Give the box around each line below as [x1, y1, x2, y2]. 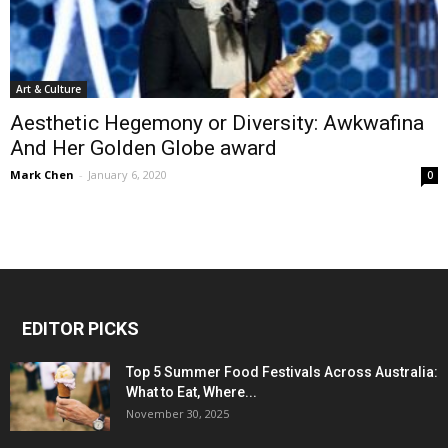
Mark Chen [10, 166, 74, 182]
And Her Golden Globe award [10, 135, 277, 160]
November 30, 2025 [126, 405, 229, 421]
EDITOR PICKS [22, 317, 139, 339]
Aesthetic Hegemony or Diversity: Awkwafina [10, 110, 424, 135]
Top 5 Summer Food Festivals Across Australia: [126, 363, 438, 380]
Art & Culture [16, 81, 81, 96]
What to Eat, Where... [126, 383, 257, 400]
